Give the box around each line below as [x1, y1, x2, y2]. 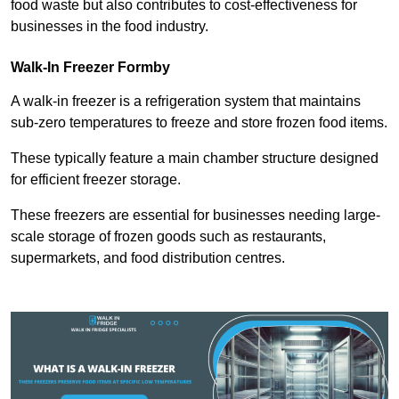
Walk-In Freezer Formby [11, 60, 170, 76]
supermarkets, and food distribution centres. [11, 250, 289, 266]
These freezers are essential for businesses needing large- [11, 208, 380, 224]
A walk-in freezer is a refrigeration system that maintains [11, 94, 361, 110]
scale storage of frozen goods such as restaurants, [11, 229, 326, 245]
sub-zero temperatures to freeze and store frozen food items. [11, 115, 387, 131]
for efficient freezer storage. [11, 172, 181, 188]
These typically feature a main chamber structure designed [11, 151, 379, 167]
